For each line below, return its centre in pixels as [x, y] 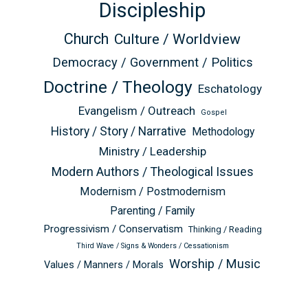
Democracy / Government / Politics [152, 62]
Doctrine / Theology [118, 87]
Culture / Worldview [177, 38]
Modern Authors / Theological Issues [152, 171]
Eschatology [230, 88]
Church [86, 38]
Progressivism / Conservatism [113, 229]
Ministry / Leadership [152, 151]
